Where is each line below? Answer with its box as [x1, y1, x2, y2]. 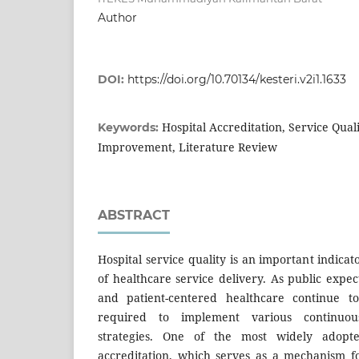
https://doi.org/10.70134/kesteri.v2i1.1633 [127, 72, 346, 87]
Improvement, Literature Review [98, 139, 277, 155]
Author [98, 10, 137, 26]
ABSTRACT [98, 208, 170, 224]
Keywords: [98, 120, 162, 135]
